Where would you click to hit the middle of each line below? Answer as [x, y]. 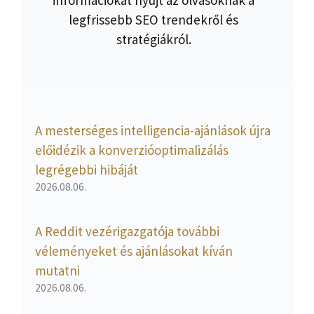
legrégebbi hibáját [87, 170]
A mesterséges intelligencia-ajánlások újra [153, 131]
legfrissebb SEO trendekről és [153, 19]
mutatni [57, 271]
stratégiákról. [153, 39]
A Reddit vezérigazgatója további [127, 232]
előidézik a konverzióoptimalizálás [132, 150]
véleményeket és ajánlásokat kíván [134, 251]
